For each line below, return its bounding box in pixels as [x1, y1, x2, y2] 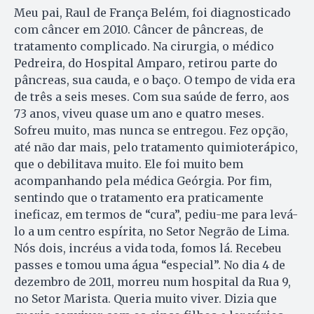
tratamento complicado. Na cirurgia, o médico [14, 39, 274, 53]
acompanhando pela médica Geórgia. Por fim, [14, 173, 272, 188]
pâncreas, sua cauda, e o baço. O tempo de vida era [14, 72, 295, 87]
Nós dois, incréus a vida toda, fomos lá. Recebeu [14, 240, 282, 255]
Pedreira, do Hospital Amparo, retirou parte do [14, 55, 278, 70]
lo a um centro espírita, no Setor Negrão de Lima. [14, 224, 289, 238]
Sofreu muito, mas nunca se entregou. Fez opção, [14, 123, 288, 137]
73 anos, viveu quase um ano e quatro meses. [14, 106, 264, 121]
